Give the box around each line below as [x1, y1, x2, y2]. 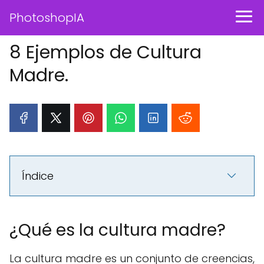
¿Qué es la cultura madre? [9, 219, 226, 242]
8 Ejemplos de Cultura [9, 40, 202, 65]
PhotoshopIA [9, 9, 84, 26]
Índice [22, 169, 54, 183]
